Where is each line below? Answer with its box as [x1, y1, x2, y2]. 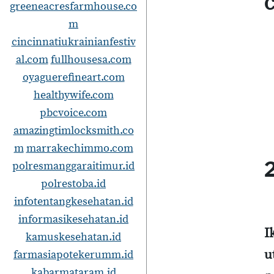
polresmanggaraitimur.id [12, 159, 135, 173]
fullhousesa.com [50, 53, 131, 67]
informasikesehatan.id [18, 212, 128, 226]
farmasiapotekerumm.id [13, 248, 133, 262]
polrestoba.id [41, 177, 106, 191]
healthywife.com [33, 88, 114, 102]
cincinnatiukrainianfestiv [11, 35, 136, 49]
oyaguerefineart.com [22, 70, 125, 84]
